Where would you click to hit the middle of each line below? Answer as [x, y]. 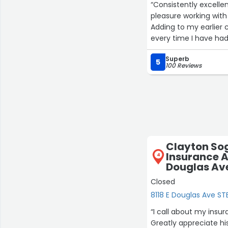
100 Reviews [184, 65]
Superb [178, 59]
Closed [163, 182]
